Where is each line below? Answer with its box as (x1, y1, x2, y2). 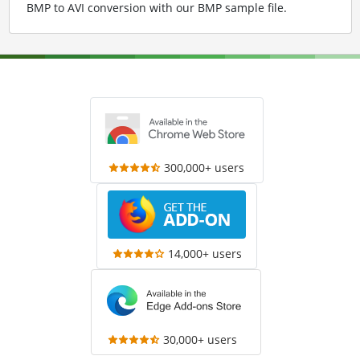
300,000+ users (164, 159, 245, 175)
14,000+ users (167, 245, 242, 261)
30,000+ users (163, 331, 238, 347)
